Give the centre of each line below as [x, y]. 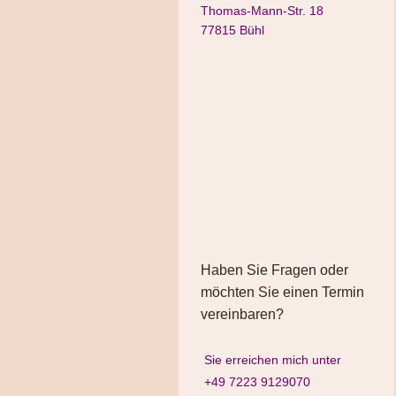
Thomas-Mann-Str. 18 [262, 11]
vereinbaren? [242, 315]
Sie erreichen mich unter [271, 359]
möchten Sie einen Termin [282, 293]
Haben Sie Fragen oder [274, 270]
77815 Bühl [232, 30]
